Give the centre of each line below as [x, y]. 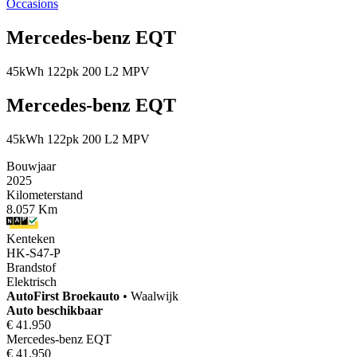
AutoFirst [34, 296]
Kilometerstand [45, 194]
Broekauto [91, 296]
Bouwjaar [31, 166]
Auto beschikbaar [55, 310]
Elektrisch [31, 281]
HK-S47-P [33, 253]
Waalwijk [155, 296]
